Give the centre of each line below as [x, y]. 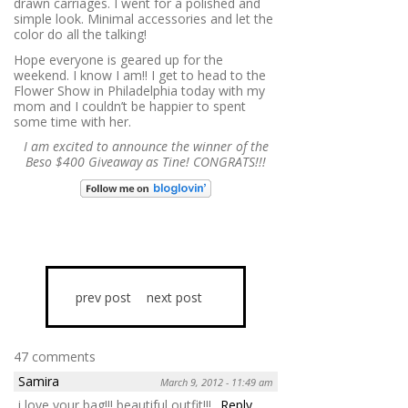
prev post [103, 297]
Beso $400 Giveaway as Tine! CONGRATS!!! [146, 162]
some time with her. [72, 121]
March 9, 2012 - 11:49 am [217, 382]
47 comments [55, 356]
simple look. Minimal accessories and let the [143, 19]
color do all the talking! [80, 35]
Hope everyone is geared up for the [118, 59]
